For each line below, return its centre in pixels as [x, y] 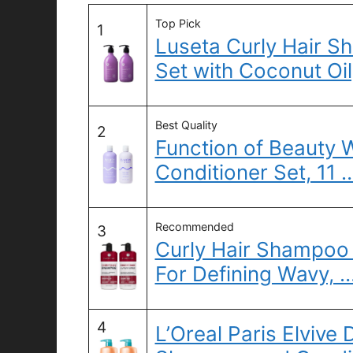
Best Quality [186, 124]
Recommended [194, 226]
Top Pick [178, 23]
